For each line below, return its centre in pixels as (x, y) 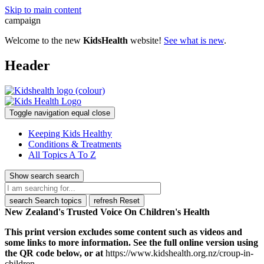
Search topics (58, 200)
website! (147, 40)
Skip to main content (43, 10)
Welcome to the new (44, 40)
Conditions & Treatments (75, 144)
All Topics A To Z (62, 154)
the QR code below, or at (55, 253)
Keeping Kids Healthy (70, 133)
